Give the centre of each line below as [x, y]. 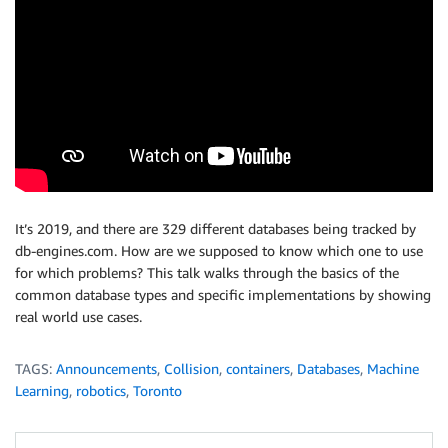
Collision [191, 369]
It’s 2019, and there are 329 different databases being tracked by [215, 229]
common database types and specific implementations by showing [223, 295]
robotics [101, 391]
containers [258, 369]
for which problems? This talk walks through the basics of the [207, 273]
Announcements [106, 369]
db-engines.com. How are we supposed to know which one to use [219, 251]
